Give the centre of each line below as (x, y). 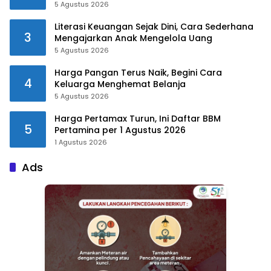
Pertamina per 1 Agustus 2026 (120, 130)
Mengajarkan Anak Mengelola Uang (133, 38)
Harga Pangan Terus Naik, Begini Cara (138, 72)
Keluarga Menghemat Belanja (120, 84)
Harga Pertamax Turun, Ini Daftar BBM (138, 118)
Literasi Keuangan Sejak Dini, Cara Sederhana (154, 26)
